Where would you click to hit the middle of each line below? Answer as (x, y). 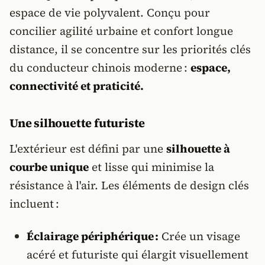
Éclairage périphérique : (92, 236)
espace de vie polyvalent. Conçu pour (110, 12)
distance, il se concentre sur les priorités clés (130, 49)
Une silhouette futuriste (77, 123)
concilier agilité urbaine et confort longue (121, 31)
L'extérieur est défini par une (88, 148)
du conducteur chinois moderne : (100, 67)
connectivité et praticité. (77, 86)
